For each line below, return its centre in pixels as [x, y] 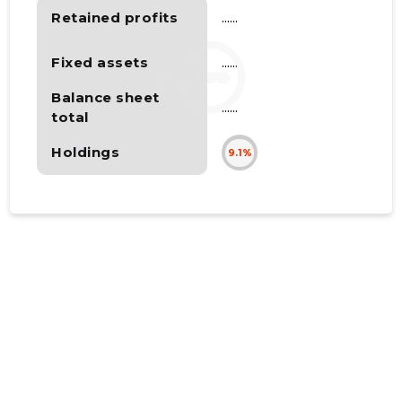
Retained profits [115, 18]
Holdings [86, 153]
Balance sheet [105, 98]
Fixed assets [100, 63]
